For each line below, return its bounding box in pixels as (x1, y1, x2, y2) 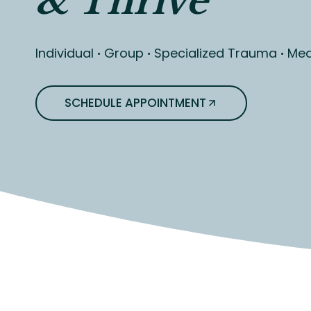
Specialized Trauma (151, 44, 280, 62)
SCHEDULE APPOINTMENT (65, 94, 206, 111)
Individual (35, 44, 97, 62)
